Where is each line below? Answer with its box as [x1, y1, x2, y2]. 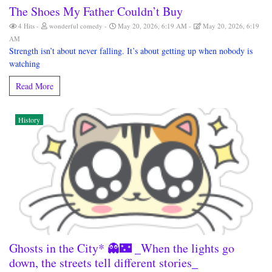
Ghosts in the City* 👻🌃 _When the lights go [9, 240, 234, 257]
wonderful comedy [47, 21, 104, 31]
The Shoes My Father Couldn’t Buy [9, 3, 183, 20]
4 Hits [16, 21, 36, 31]
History [18, 115, 40, 125]
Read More [16, 80, 53, 92]
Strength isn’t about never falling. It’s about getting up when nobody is [9, 45, 253, 57]
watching [9, 58, 40, 70]
